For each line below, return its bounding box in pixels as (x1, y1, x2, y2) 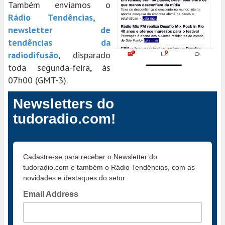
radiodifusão (8, 49, 58, 61)
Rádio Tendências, (8, 12, 95, 23)
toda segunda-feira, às (8, 62, 110, 73)
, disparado (58, 49, 110, 61)
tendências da (8, 37, 110, 48)
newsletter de (8, 24, 110, 36)
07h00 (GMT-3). (8, 74, 68, 86)
